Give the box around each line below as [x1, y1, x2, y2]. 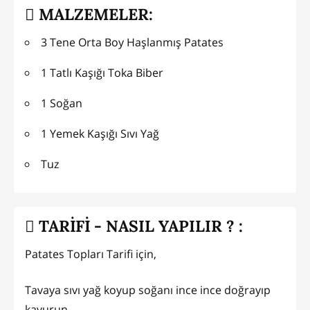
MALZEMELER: [35, 4, 153, 25]
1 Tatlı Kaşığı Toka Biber [41, 64, 163, 80]
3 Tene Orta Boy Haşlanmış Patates [41, 34, 224, 50]
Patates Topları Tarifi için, [25, 246, 156, 262]
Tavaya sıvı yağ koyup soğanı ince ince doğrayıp [25, 282, 271, 298]
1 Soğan [41, 95, 82, 111]
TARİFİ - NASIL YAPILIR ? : [35, 216, 243, 237]
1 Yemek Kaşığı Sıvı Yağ [41, 125, 159, 141]
